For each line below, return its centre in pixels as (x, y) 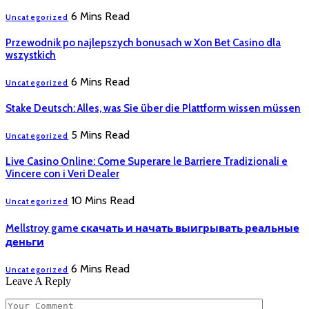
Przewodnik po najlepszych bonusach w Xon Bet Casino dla (143, 43)
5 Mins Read (101, 134)
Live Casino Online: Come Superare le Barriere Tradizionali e (147, 161)
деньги (25, 242)
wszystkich (31, 56)
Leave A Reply (38, 281)
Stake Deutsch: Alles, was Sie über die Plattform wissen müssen (153, 109)
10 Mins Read (103, 200)
